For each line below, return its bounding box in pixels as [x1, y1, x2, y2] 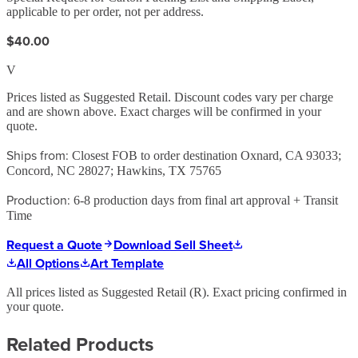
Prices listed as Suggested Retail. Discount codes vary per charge [6, 89, 333, 104]
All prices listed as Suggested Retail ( [6, 284, 193, 299]
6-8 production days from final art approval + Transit [74, 193, 338, 207]
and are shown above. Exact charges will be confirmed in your [6, 104, 321, 118]
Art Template [90, 253, 164, 272]
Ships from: [6, 145, 69, 164]
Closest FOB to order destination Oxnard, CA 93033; [72, 148, 341, 162]
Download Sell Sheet [113, 235, 233, 254]
